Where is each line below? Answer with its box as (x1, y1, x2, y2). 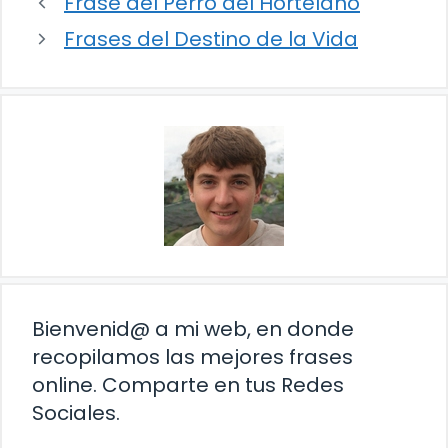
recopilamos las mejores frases (32, 343, 353, 372)
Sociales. (32, 399, 120, 428)
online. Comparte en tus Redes (32, 371, 344, 400)
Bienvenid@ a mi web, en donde (32, 315, 354, 344)
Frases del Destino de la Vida (64, 25, 358, 54)
